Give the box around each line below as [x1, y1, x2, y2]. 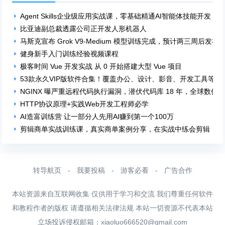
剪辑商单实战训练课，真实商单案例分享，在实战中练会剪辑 [20, 125, 210, 133]
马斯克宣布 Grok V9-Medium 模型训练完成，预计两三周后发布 [20, 37, 219, 45]
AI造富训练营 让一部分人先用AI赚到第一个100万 [20, 113, 174, 121]
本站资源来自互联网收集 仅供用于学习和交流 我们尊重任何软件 [12, 190, 213, 198]
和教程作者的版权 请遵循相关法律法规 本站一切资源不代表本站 [12, 204, 213, 212]
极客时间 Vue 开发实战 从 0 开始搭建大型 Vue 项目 [20, 62, 182, 70]
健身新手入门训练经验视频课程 [20, 50, 119, 58]
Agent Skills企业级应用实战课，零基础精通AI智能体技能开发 [20, 12, 211, 20]
